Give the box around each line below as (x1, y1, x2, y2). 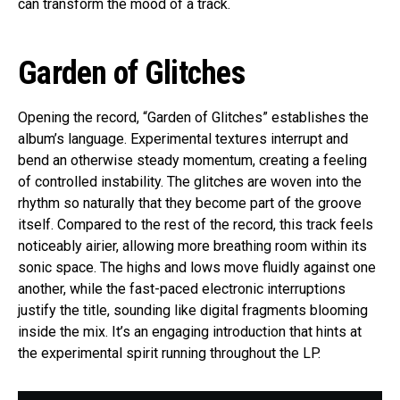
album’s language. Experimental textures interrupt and (18, 130, 348, 148)
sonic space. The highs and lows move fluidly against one (18, 259, 376, 277)
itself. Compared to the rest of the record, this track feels (18, 216, 373, 234)
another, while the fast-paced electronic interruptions (18, 280, 346, 298)
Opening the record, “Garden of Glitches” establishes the (18, 109, 369, 127)
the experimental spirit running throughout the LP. (18, 345, 321, 362)
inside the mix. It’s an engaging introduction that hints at (18, 323, 362, 341)
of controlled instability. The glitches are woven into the (18, 173, 362, 191)
